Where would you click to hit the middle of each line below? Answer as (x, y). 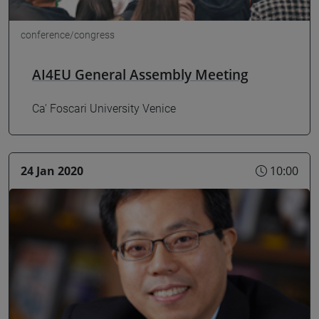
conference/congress (68, 35)
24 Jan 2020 (52, 171)
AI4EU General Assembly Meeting (140, 74)
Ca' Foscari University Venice (104, 109)
